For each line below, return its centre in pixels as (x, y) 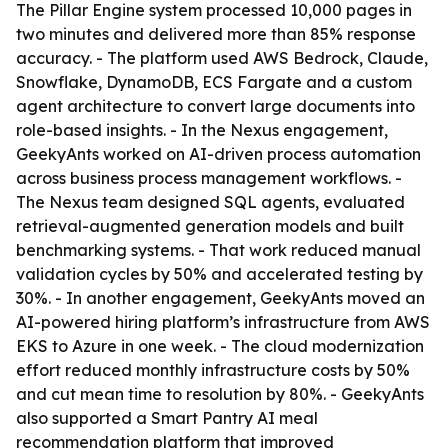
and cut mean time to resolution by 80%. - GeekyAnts (220, 394)
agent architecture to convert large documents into (215, 106)
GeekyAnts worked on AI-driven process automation (218, 154)
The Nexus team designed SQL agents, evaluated (210, 202)
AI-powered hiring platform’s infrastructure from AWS (223, 322)
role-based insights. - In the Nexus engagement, (202, 130)
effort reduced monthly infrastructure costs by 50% (213, 370)
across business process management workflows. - (209, 178)
